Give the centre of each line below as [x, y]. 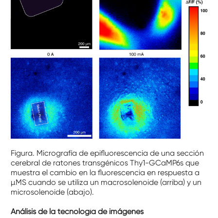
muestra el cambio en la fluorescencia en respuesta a [105, 173]
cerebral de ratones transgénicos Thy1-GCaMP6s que [105, 163]
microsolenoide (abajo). [53, 192]
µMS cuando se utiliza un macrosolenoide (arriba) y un [106, 182]
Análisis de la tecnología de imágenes [77, 212]
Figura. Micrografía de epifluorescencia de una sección [108, 153]
